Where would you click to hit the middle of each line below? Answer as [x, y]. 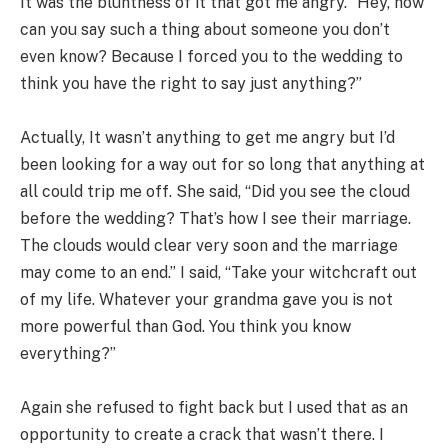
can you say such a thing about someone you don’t [205, 30]
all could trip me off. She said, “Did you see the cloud [215, 192]
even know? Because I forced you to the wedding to [211, 57]
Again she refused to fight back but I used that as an [214, 408]
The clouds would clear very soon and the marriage [209, 246]
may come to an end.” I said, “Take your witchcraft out [218, 273]
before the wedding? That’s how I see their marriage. [215, 219]
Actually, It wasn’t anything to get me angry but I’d [207, 138]
